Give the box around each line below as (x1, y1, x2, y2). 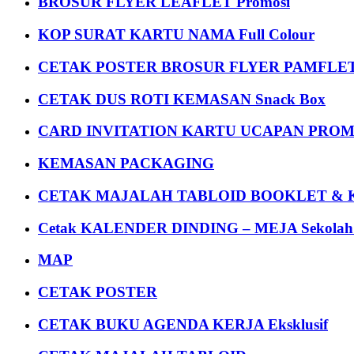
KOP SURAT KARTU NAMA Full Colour (38, 26, 314, 43)
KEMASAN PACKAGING (38, 155, 214, 172)
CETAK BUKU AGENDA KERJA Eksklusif (38, 315, 328, 333)
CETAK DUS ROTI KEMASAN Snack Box (38, 90, 326, 107)
